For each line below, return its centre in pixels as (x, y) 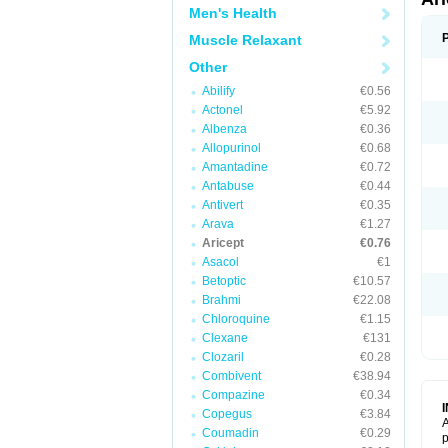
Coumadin (230, 433)
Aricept (223, 243)
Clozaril (223, 357)
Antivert (222, 205)
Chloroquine (236, 319)
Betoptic (224, 281)
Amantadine (235, 167)
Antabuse (228, 186)
